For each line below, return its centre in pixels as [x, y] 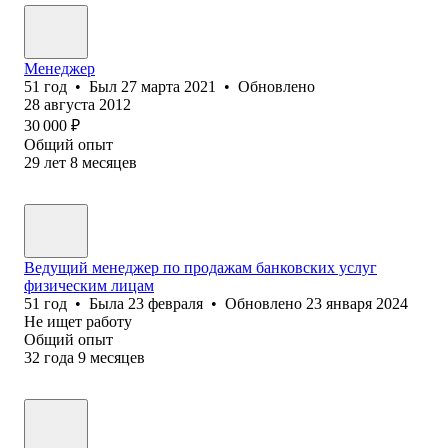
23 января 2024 [357, 303]
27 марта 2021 [168, 86]
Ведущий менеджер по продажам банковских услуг [200, 267]
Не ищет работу [78, 321]
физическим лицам [89, 285]
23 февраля [165, 303]
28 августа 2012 [77, 104]
